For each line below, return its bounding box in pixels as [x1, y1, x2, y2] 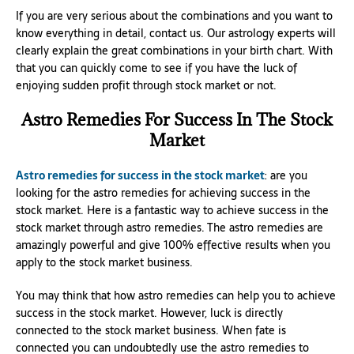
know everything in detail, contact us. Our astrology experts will [16, 24, 336, 42]
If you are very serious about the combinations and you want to [16, 6, 333, 24]
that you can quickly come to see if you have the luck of [16, 58, 297, 77]
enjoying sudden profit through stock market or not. [16, 76, 277, 94]
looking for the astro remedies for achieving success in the [16, 183, 311, 201]
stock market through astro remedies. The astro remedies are [16, 218, 323, 236]
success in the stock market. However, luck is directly [16, 303, 283, 322]
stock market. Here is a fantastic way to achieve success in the [16, 201, 329, 219]
